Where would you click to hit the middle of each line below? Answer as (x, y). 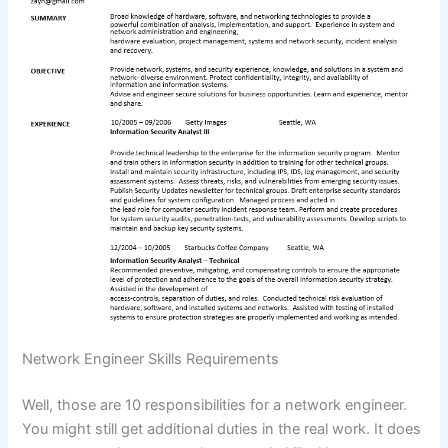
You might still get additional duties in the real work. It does (222, 428)
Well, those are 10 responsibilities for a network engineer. (215, 404)
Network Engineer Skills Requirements (151, 358)
